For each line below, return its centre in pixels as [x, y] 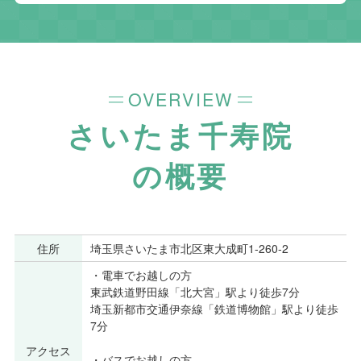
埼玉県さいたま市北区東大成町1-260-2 [189, 248]
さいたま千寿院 [180, 135]
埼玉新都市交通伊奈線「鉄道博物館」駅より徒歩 [214, 308]
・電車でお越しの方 [141, 274]
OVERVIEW [180, 99]
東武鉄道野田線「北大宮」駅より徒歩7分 [195, 291]
